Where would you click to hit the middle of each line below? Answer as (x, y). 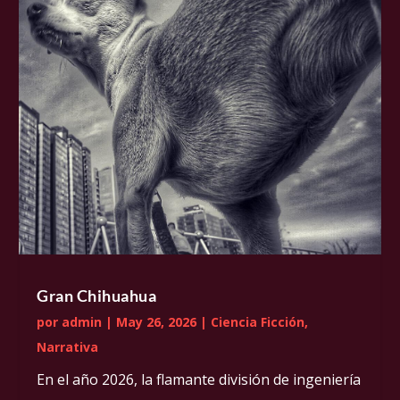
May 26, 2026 (157, 322)
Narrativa (68, 347)
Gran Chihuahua (97, 296)
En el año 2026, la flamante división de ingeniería (199, 380)
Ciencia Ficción (258, 322)
